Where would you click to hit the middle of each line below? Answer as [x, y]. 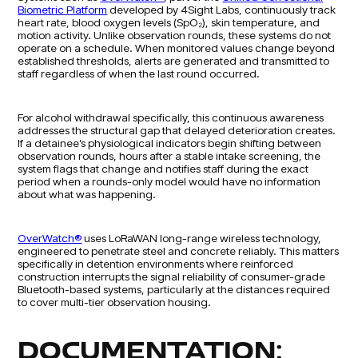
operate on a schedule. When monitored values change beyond [177, 47]
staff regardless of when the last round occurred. [139, 73]
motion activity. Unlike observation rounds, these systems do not [175, 34]
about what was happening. [87, 193]
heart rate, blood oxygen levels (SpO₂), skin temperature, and [169, 22]
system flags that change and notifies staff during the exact [163, 168]
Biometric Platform [63, 9]
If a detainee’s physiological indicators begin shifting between [170, 142]
